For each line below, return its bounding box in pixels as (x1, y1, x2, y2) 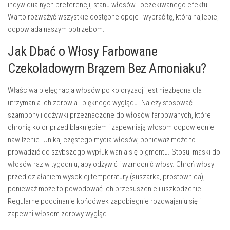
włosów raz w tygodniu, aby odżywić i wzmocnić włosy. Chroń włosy (8, 160, 214, 169)
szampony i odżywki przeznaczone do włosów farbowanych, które (8, 110, 211, 120)
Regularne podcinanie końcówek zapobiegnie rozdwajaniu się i (8, 197, 201, 206)
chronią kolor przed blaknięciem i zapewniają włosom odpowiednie (8, 123, 214, 132)
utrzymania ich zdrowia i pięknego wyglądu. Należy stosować (8, 98, 193, 108)
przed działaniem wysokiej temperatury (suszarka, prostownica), (8, 172, 205, 182)
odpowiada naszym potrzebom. (8, 25, 105, 34)
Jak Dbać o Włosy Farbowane (8, 44, 157, 60)
